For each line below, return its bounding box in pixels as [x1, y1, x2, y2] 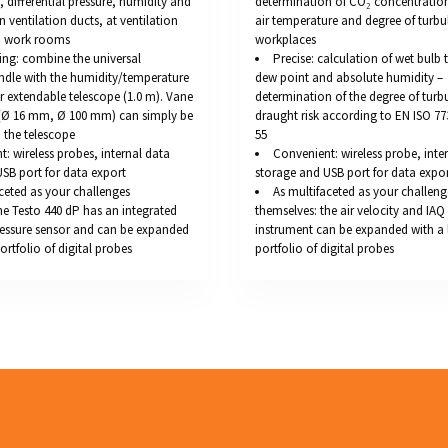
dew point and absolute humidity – [255, 69, 443, 87]
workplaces [255, 31, 316, 49]
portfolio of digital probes [255, 240, 394, 258]
